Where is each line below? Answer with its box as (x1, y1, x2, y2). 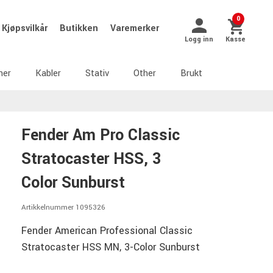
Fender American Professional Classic (21, 223, 193, 238)
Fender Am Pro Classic (21, 124, 180, 146)
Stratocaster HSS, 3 (21, 148, 161, 170)
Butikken (60, 22, 101, 35)
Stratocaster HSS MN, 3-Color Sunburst (21, 239, 200, 254)
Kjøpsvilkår (2, 22, 50, 35)
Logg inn (185, 34, 213, 44)
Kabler (35, 67, 61, 80)
